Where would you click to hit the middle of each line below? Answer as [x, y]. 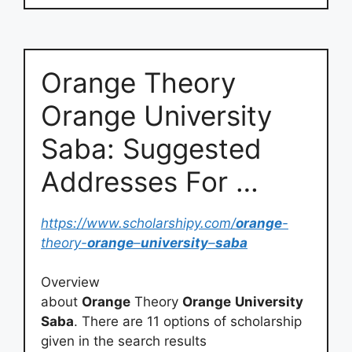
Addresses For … [150, 181]
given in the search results [124, 341]
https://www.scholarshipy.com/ [138, 223]
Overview [70, 282]
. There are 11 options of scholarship [188, 321]
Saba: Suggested [151, 148]
